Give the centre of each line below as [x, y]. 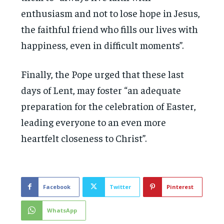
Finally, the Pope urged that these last [103, 73]
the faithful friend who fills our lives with [110, 28]
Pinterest [180, 186]
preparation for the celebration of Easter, [109, 105]
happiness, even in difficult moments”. [102, 44]
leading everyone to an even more [94, 121]
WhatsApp [62, 210]
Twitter [120, 186]
